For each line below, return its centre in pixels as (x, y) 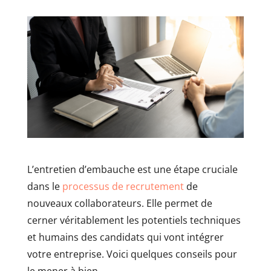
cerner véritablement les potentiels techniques (134, 220)
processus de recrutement (123, 187)
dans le (44, 187)
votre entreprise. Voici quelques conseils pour (132, 254)
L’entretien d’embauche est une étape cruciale (132, 170)
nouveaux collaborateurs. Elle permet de (119, 204)
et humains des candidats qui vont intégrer (125, 237)
